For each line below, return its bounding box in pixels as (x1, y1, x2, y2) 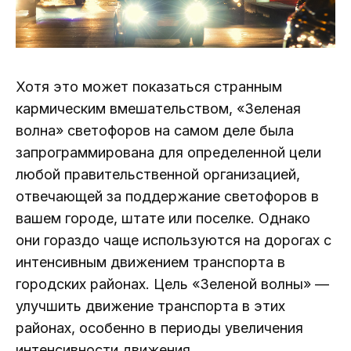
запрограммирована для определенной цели (16, 144, 321, 161)
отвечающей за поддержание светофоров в (16, 188, 319, 205)
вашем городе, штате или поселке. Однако (16, 210, 310, 227)
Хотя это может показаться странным (16, 78, 282, 96)
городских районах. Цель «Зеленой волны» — (16, 276, 329, 293)
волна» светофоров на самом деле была (16, 122, 294, 139)
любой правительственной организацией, (16, 166, 300, 183)
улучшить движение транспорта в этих (16, 298, 285, 315)
